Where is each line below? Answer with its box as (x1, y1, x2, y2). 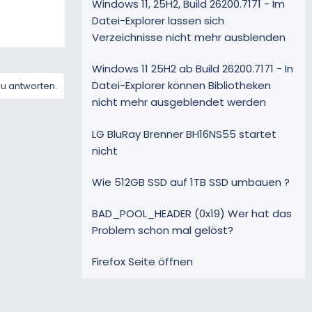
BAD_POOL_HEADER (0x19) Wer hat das (92, 206, 292, 221)
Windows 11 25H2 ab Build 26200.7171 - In (92, 61, 293, 77)
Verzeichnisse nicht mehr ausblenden (92, 29, 286, 45)
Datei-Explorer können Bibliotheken (92, 78, 271, 93)
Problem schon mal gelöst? (92, 223, 233, 238)
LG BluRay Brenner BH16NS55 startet (92, 126, 276, 141)
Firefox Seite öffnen (92, 254, 193, 270)
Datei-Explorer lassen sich (92, 13, 224, 28)
